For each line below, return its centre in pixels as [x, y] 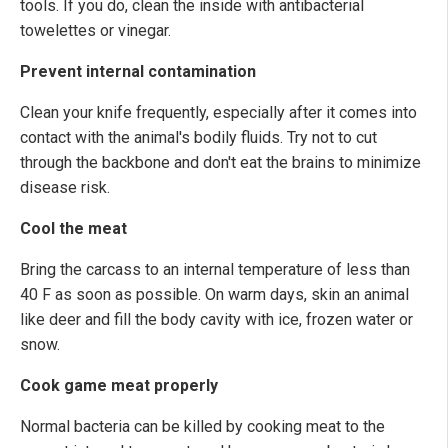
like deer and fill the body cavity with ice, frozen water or [216, 320]
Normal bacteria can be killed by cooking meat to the [202, 427]
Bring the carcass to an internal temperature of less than [215, 270]
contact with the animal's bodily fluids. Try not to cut [198, 138]
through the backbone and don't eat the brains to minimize [220, 163]
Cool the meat [75, 229]
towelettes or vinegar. [95, 31]
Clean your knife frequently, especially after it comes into [218, 113]
